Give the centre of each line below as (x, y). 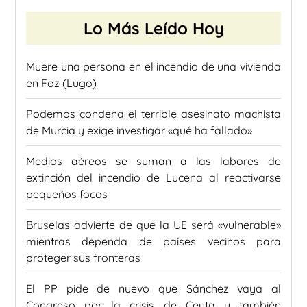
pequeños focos (67, 194)
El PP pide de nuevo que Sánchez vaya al (153, 289)
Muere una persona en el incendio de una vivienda (153, 67)
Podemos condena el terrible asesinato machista (153, 114)
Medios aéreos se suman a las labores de (153, 161)
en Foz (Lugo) (61, 83)
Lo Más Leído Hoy (153, 28)
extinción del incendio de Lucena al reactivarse (153, 178)
